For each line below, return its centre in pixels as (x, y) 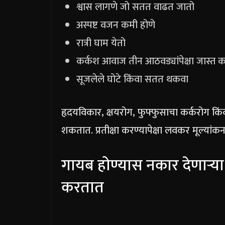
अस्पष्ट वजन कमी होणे (116, 25)
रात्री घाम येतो (101, 43)
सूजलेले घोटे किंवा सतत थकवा (132, 80)
